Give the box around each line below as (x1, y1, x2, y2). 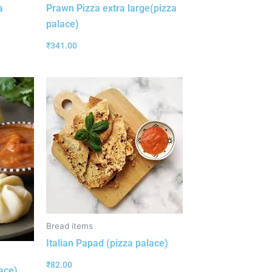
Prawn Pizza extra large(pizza (46, 2, 177, 14)
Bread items (46, 221, 93, 231)
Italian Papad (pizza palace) (46, 237, 168, 250)
